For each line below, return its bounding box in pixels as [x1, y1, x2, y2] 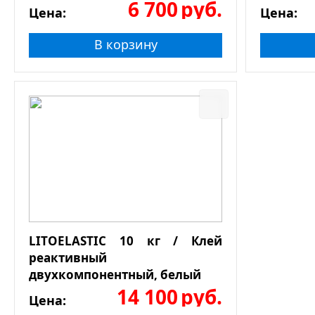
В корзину [94, 35, 157, 53]
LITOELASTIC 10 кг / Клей [29, 232, 222, 249]
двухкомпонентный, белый [29, 266, 201, 283]
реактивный [29, 249, 107, 266]
